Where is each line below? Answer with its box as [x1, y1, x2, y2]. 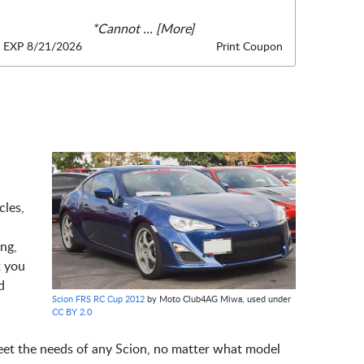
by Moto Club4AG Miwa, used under [145, 292, 291, 305]
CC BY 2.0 [52, 305, 92, 318]
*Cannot [92, 19, 140, 38]
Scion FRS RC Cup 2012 [52, 292, 145, 305]
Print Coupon [216, 38, 283, 54]
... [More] [140, 19, 194, 38]
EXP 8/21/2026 [3, 38, 82, 54]
